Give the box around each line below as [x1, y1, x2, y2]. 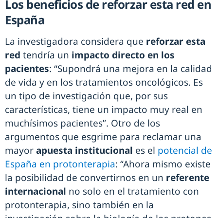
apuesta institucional [36, 144, 135, 157]
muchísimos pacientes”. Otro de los [5, 117, 160, 130]
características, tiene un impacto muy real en [5, 103, 202, 116]
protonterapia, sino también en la [5, 199, 154, 212]
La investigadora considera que [5, 35, 146, 48]
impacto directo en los [69, 49, 175, 62]
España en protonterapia [5, 158, 115, 171]
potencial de [155, 144, 212, 157]
